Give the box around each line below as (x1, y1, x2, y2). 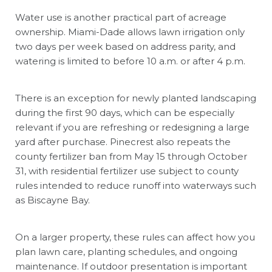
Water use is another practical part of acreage (15, 11, 226, 23)
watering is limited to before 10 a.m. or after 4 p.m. (15, 55, 245, 67)
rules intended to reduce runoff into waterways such (15, 179, 256, 191)
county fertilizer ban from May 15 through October (15, 150, 247, 162)
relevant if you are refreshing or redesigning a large (15, 121, 250, 133)
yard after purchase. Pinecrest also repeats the (15, 135, 231, 148)
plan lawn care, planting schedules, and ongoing (15, 245, 237, 257)
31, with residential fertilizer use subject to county (15, 165, 239, 177)
